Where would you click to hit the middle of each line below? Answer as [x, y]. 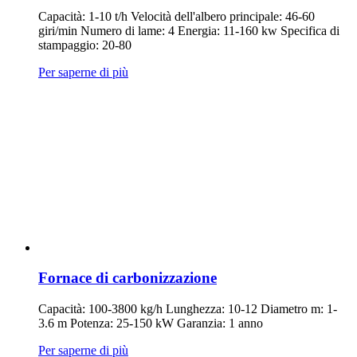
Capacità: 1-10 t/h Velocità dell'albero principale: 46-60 [177, 16]
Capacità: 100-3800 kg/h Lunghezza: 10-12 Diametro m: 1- [188, 309]
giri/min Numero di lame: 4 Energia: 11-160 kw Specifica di [189, 30]
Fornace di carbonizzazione [127, 278]
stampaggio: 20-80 [85, 45]
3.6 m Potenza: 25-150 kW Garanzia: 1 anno [151, 324]
